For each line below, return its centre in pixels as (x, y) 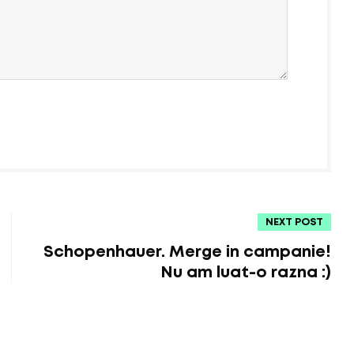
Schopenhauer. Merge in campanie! (187, 252)
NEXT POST (294, 222)
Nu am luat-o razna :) (246, 273)
